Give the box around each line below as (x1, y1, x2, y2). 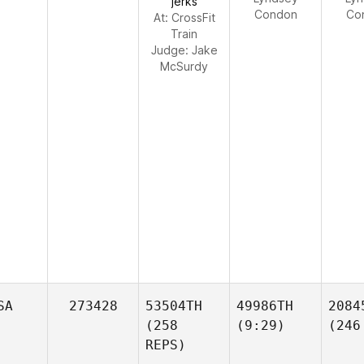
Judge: (150, 43, 192, 57)
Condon (253, 7, 297, 21)
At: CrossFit (153, 11, 215, 24)
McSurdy (160, 59, 208, 73)
